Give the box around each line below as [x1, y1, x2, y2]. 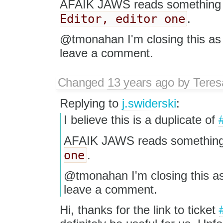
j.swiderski [121, 96, 176, 110]
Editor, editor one [59, 11, 185, 26]
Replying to [59, 96, 122, 110]
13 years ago [107, 75, 174, 89]
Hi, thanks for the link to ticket [59, 203, 219, 217]
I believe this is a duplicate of [64, 112, 219, 126]
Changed [57, 75, 108, 89]
